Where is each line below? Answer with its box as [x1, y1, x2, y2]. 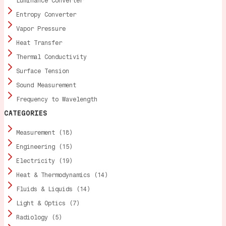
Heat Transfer [16, 39, 62, 46]
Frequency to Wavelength [16, 95, 97, 103]
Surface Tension [16, 67, 69, 75]
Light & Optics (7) [16, 199, 80, 207]
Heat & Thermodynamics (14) [16, 171, 108, 179]
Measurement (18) [16, 129, 73, 136]
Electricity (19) [16, 157, 73, 164]
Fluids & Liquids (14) [16, 185, 90, 193]
